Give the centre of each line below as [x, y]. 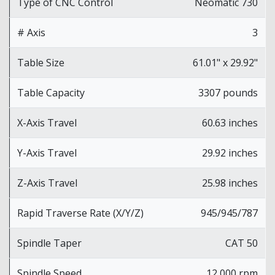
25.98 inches [230, 183]
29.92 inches [230, 153]
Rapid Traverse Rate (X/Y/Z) [80, 213]
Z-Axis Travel [47, 183]
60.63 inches [230, 122]
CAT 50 [242, 243]
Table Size [41, 62]
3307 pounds [228, 92]
